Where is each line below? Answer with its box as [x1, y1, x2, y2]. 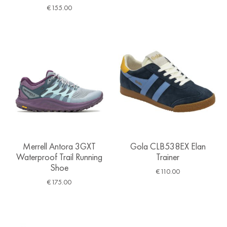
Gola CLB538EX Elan [130, 140, 206, 152]
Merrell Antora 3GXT [23, 140, 96, 152]
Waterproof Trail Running [16, 150, 102, 163]
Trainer [156, 150, 179, 163]
